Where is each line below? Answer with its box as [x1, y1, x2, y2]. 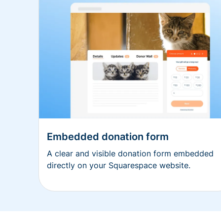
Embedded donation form [47, 131, 169, 143]
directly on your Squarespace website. [47, 160, 190, 171]
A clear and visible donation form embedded [47, 148, 214, 159]
